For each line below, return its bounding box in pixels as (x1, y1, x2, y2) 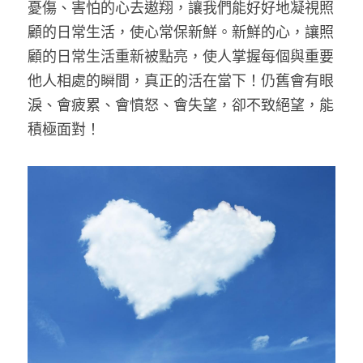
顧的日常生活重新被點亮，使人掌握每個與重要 (28, 48, 334, 65)
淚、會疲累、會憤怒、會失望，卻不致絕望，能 (28, 96, 334, 113)
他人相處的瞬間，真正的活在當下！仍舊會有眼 (28, 72, 334, 89)
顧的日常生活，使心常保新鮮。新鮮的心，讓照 (28, 23, 334, 41)
